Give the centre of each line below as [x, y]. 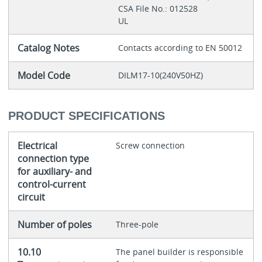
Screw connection [150, 145]
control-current [51, 184]
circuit [31, 197]
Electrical [37, 145]
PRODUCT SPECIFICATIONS [86, 116]
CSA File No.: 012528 [159, 9]
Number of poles [54, 224]
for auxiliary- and [54, 171]
